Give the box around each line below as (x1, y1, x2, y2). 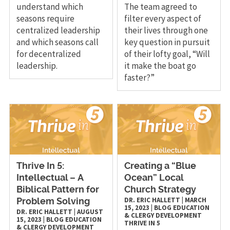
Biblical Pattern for (16, 185, 99, 195)
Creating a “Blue (124, 161, 197, 171)
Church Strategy (124, 185, 197, 195)
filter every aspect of (124, 12, 202, 24)
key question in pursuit (124, 36, 210, 48)
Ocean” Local (124, 173, 184, 183)
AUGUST (76, 207, 103, 216)
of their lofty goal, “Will (124, 48, 210, 60)
